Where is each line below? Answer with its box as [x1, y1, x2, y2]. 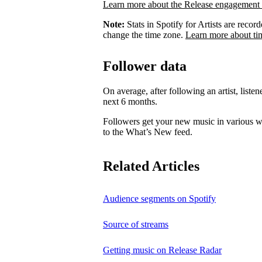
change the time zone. [103, 29, 185, 40]
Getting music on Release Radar [103, 245, 222, 256]
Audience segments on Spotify [103, 194, 216, 204]
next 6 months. [103, 96, 157, 107]
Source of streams [103, 219, 168, 230]
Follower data [103, 58, 187, 74]
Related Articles [103, 158, 199, 174]
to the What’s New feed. [103, 127, 192, 137]
